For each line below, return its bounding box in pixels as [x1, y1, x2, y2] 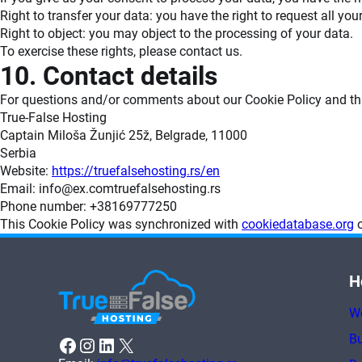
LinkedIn [96, 333, 107, 356]
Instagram [77, 333, 94, 356]
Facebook [57, 333, 67, 356]
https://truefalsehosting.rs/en [52, 163, 220, 179]
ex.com [73, 181, 114, 197]
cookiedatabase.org [242, 217, 354, 233]
